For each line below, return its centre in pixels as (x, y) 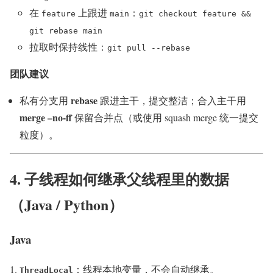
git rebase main (66, 31)
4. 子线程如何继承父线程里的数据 (119, 179)
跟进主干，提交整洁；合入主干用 (172, 101)
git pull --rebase (149, 48)
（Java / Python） (66, 205)
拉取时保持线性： (68, 47)
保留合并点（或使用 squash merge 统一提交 (165, 118)
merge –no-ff (46, 118)
